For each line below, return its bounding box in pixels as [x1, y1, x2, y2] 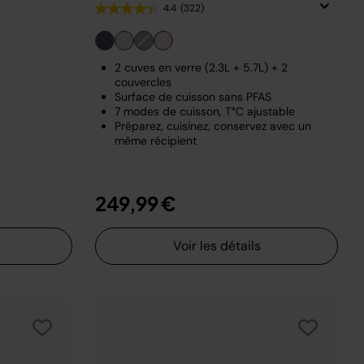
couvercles [115, 75, 171, 89]
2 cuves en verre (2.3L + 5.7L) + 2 [115, 60, 288, 75]
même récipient [115, 133, 197, 148]
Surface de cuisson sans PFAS [115, 89, 271, 104]
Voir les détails [172, 237, 261, 254]
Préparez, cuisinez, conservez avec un [115, 119, 311, 133]
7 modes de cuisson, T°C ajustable [115, 104, 295, 119]
